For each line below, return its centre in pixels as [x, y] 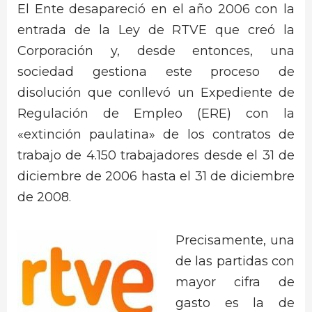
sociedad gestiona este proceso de [156, 71]
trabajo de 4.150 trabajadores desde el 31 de [156, 155]
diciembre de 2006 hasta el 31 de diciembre [156, 176]
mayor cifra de [235, 282]
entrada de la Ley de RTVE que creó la [156, 30]
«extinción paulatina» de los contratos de [156, 134]
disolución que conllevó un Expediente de [156, 92]
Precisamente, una [235, 241]
